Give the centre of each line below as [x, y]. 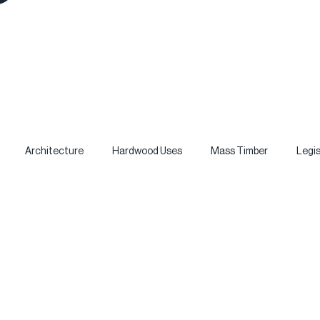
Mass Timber [240, 151]
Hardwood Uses [147, 151]
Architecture [55, 151]
